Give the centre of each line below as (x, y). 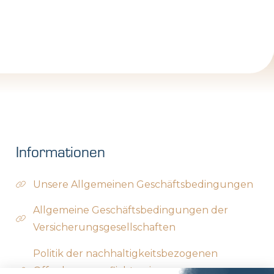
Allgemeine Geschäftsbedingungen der (131, 210)
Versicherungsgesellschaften (105, 228)
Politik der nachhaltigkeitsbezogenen (126, 253)
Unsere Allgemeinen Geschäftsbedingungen (143, 185)
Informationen (61, 151)
